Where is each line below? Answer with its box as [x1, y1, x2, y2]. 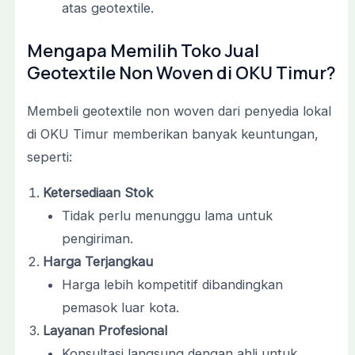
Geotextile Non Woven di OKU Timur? [26, 60, 336, 85]
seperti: [26, 148, 72, 165]
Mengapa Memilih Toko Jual [26, 38, 259, 63]
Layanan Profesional [42, 323, 167, 339]
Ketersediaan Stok [42, 185, 153, 201]
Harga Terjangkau [42, 254, 153, 270]
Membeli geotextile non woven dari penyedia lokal [26, 102, 331, 119]
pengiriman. [62, 231, 134, 247]
